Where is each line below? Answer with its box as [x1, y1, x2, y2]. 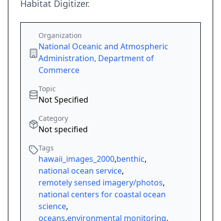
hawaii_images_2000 [38, 153, 114, 165]
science [38, 201, 66, 212]
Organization [38, 31, 82, 40]
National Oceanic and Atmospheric [38, 41, 168, 52]
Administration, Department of [38, 53, 154, 64]
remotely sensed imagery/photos [38, 177, 163, 188]
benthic [116, 153, 145, 165]
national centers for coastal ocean [38, 189, 166, 200]
